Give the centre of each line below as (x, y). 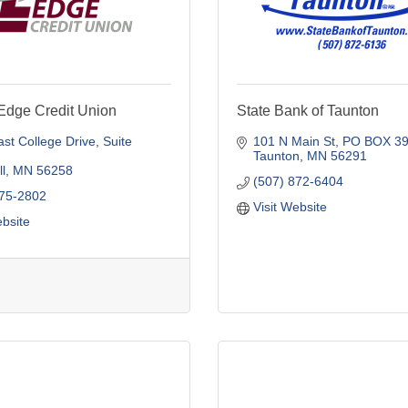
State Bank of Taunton (308, 110)
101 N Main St (294, 141)
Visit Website (290, 206)
